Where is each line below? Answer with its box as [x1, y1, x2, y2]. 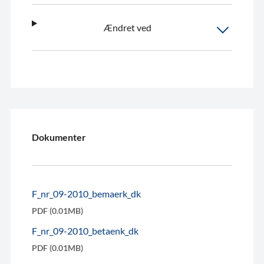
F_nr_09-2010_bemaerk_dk [32, 187, 141, 199]
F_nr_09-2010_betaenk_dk [32, 225, 138, 236]
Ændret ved [103, 21, 151, 33]
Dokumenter [32, 131, 86, 143]
